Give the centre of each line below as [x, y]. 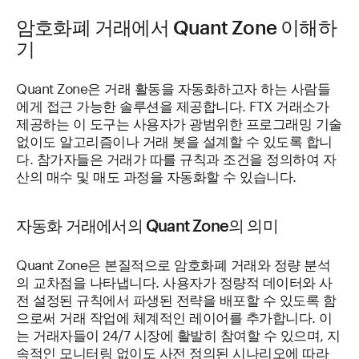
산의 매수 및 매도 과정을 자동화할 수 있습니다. [156, 175]
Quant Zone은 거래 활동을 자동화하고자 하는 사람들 [173, 87]
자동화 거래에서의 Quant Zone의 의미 [147, 225]
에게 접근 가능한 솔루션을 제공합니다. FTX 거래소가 [172, 104]
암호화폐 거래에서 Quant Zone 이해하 [176, 27]
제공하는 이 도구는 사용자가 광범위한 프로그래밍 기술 [179, 122]
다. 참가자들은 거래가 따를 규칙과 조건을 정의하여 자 [176, 157]
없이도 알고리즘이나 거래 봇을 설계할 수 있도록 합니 [174, 139]
